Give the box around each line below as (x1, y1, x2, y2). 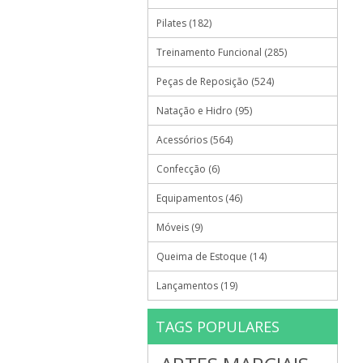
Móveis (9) (156, 220, 203, 234)
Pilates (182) (156, 16, 211, 30)
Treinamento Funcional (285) (156, 45, 287, 59)
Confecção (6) (156, 162, 220, 176)
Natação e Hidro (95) (156, 104, 252, 117)
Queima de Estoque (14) (156, 250, 267, 263)
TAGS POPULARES (156, 317, 280, 336)
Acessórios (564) (156, 133, 233, 147)
